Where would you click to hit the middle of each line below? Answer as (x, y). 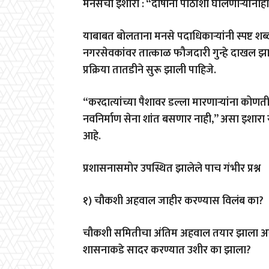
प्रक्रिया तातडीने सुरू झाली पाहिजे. (150, 70)
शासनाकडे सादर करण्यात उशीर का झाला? (167, 250)
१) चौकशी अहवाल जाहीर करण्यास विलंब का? (173, 201)
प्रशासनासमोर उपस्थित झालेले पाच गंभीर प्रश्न (172, 168)
